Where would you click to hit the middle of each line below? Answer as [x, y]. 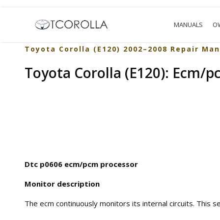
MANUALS [189, 25]
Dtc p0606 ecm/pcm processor [81, 164]
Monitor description [62, 184]
